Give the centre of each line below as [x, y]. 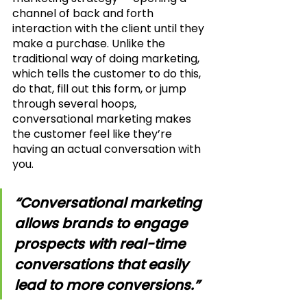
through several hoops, [76, 103]
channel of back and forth [84, 13]
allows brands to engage [102, 223]
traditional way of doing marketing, [107, 58]
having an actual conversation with [108, 149]
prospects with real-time [101, 244]
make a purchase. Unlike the [90, 43]
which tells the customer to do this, [108, 73]
